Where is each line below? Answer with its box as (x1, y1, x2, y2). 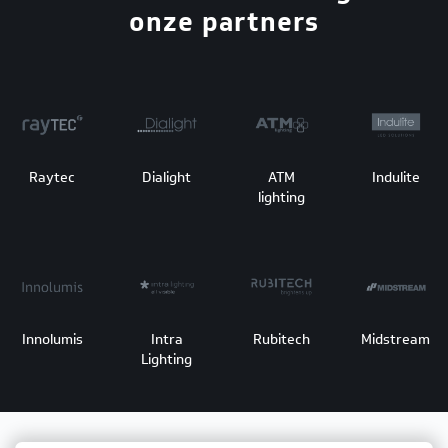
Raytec (29, 167, 76, 189)
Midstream (361, 329, 431, 351)
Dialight (142, 167, 192, 189)
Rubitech (252, 329, 310, 351)
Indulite (371, 167, 420, 189)
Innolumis (21, 329, 83, 351)
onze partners (129, 2, 319, 40)
